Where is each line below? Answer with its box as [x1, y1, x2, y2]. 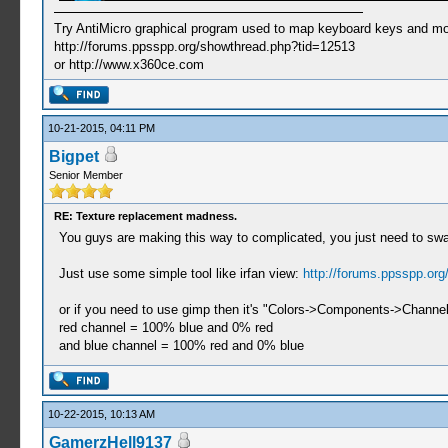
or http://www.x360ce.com [53, 56, 204, 72]
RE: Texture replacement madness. [53, 210, 237, 222]
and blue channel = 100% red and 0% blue [58, 338, 304, 353]
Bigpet [48, 148, 99, 165]
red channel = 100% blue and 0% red [58, 320, 273, 335]
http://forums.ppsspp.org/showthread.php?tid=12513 [53, 38, 355, 54]
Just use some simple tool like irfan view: [58, 266, 303, 281]
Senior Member [48, 169, 123, 181]
